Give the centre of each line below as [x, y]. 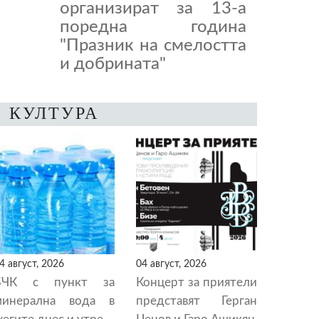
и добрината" [113, 64]
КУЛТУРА [54, 113]
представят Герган [197, 301]
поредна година [153, 27]
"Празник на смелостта [153, 46]
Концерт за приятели [197, 282]
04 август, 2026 [171, 264]
